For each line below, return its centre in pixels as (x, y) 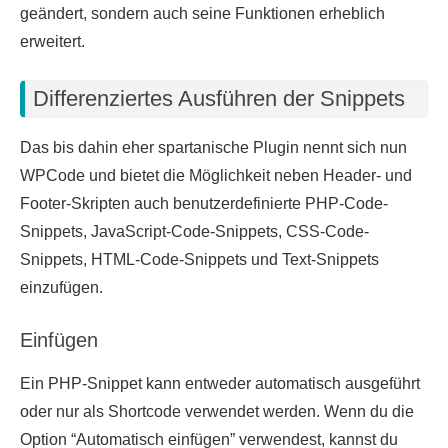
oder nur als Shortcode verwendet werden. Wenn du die (217, 412)
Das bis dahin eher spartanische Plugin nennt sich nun (213, 148)
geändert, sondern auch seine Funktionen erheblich (202, 13)
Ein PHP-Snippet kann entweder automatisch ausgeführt (220, 384)
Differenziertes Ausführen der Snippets (219, 98)
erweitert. (52, 41)
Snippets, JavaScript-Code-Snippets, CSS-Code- (194, 232)
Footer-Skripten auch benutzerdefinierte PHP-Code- (204, 204)
